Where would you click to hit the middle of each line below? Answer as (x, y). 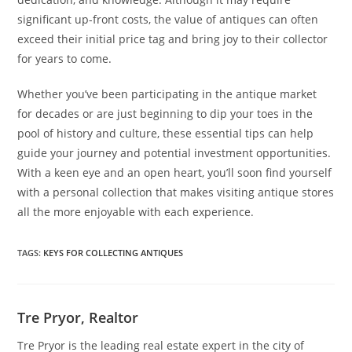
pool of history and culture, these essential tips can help (166, 133)
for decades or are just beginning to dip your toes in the (165, 113)
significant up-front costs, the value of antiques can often (168, 19)
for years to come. (65, 58)
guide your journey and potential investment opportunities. (174, 152)
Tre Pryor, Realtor (78, 317)
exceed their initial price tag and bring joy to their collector (173, 38)
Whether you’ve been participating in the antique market (167, 93)
